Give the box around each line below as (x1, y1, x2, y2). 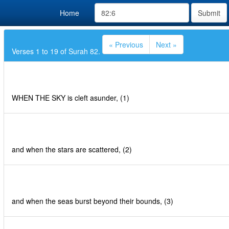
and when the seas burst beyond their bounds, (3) (12, 196, 173, 206)
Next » (156, 39, 177, 50)
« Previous (109, 39, 143, 50)
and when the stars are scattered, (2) (12, 144, 132, 154)
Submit (198, 8, 220, 18)
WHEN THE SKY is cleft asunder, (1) (12, 93, 129, 103)
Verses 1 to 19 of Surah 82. (12, 46, 102, 56)
